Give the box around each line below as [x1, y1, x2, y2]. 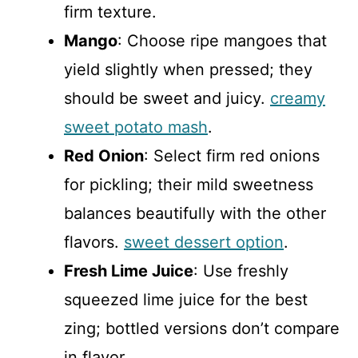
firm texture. [64, 2, 157, 22]
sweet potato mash [64, 117, 208, 137]
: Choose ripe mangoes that [117, 30, 327, 50]
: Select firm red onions [144, 145, 320, 165]
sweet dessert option [124, 232, 284, 252]
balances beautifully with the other [64, 203, 326, 223]
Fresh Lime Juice [64, 261, 193, 280]
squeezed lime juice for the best [64, 289, 308, 309]
